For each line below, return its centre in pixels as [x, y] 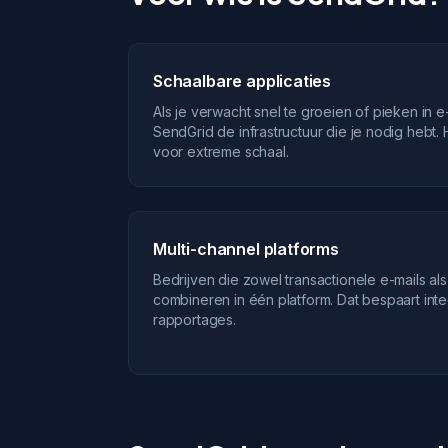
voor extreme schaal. [221, 151]
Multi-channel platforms [246, 249]
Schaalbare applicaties [242, 81]
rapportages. [194, 319]
